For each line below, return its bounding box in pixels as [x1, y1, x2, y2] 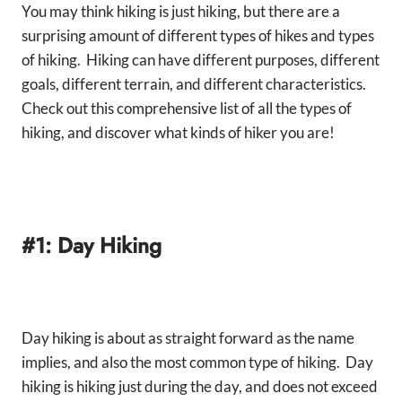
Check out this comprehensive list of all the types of [22, 99, 352, 118]
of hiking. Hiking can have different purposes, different [22, 50, 380, 70]
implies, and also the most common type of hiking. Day [22, 353, 373, 372]
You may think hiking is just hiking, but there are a [22, 2, 340, 22]
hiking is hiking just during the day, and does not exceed [22, 377, 378, 397]
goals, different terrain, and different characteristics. [22, 74, 369, 94]
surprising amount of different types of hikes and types [22, 26, 374, 46]
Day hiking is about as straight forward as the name [22, 328, 354, 348]
